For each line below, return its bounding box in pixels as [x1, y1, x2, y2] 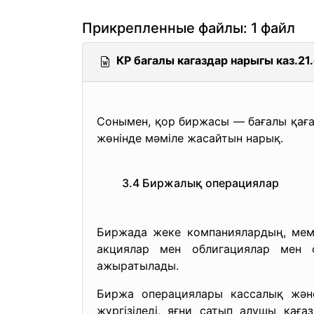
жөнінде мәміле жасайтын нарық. [97, 131, 283, 145]
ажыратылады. [97, 259, 179, 273]
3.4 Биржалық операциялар [97, 176, 279, 190]
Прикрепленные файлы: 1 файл [82, 20, 295, 36]
